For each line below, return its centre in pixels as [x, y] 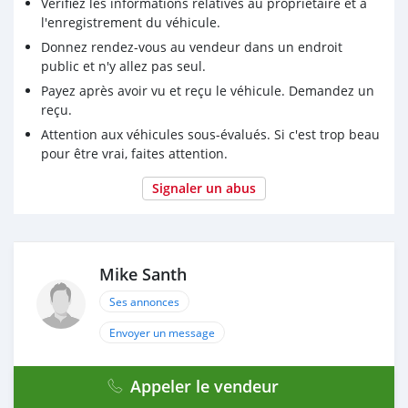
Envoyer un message [162, 333]
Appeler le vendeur [204, 387]
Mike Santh [143, 275]
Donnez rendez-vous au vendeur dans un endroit [192, 47]
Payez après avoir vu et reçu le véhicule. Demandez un [208, 91]
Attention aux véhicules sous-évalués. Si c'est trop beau [210, 135]
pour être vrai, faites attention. [134, 154]
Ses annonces [144, 302]
